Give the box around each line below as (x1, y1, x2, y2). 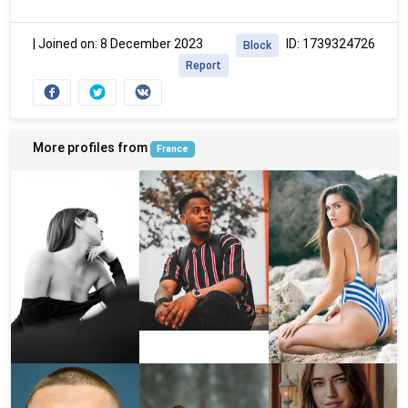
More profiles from (33, 140, 150, 156)
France (156, 143, 189, 156)
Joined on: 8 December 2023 (38, 36, 203, 52)
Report (186, 59, 221, 73)
